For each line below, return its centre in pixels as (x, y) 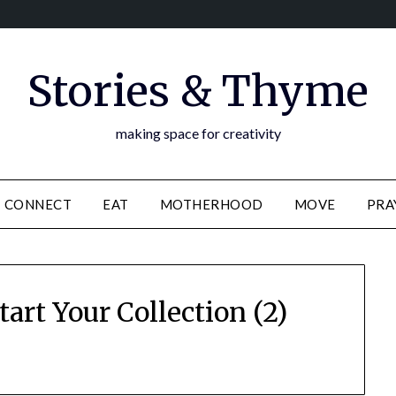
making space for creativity (198, 133)
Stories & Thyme (198, 91)
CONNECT (38, 204)
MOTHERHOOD (211, 204)
